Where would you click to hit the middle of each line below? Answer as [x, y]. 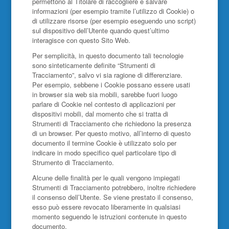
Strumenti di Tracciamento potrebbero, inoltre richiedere [114, 187]
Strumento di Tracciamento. [73, 162]
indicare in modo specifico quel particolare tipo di [104, 153]
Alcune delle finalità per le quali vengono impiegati [106, 178]
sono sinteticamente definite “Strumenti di [94, 65]
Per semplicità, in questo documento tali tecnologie [108, 55]
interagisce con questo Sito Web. [81, 40]
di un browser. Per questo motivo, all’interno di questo [111, 133]
